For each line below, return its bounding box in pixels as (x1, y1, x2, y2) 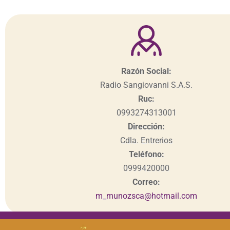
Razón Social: (121, 66, 171, 76)
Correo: (132, 177, 160, 187)
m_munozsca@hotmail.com (95, 191, 197, 201)
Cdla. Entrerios (120, 136, 172, 146)
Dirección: (128, 122, 165, 132)
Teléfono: (128, 149, 164, 160)
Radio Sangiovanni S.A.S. (100, 80, 193, 90)
